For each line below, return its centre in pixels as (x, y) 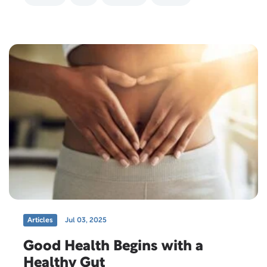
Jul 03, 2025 (86, 221)
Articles (40, 221)
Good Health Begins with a (113, 247)
